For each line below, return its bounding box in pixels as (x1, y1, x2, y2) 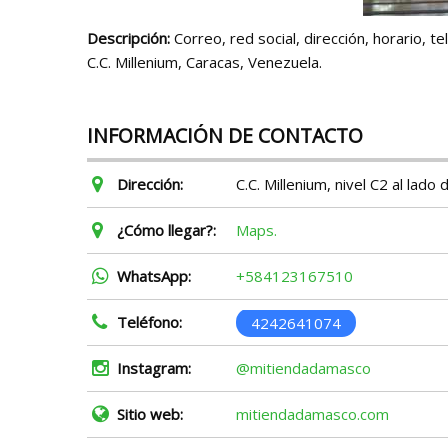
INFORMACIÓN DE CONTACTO (87, 122, 363, 149)
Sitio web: (117, 404, 183, 424)
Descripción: (87, 28, 170, 48)
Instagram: (117, 358, 191, 378)
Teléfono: (117, 312, 182, 332)
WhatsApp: (117, 266, 191, 286)
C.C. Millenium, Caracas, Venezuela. (87, 52, 322, 72)
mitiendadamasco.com (236, 404, 389, 424)
